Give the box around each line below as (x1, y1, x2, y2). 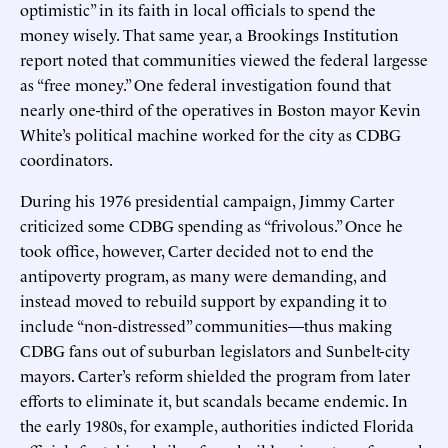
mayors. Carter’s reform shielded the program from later (20, 363, 410, 386)
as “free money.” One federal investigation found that (20, 72, 391, 95)
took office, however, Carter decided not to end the (20, 238, 374, 261)
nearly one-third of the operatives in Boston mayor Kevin (20, 97, 421, 120)
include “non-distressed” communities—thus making (20, 313, 392, 336)
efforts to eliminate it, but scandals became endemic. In (20, 388, 408, 411)
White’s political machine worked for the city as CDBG (20, 122, 401, 145)
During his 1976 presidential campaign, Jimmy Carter (20, 188, 394, 211)
